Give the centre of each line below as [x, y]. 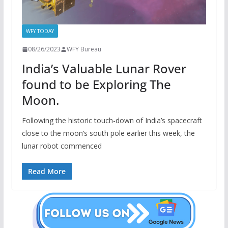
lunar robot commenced [62, 146]
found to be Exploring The [96, 84]
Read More [47, 172]
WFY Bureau [84, 49]
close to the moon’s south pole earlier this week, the [108, 133]
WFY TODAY [40, 31]
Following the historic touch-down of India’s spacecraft [112, 121]
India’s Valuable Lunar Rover [104, 69]
